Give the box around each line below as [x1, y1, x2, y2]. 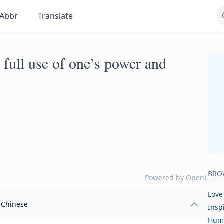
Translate [38, 10, 73, 21]
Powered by [145, 173, 186, 182]
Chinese [1, 199, 28, 209]
